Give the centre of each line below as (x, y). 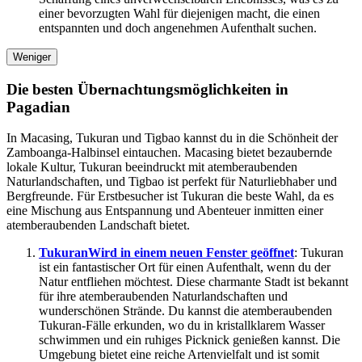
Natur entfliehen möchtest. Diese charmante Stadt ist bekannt (194, 282)
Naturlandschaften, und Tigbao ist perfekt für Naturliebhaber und (172, 182)
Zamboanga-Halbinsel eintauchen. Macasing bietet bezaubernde (169, 153)
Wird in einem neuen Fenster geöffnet (191, 253)
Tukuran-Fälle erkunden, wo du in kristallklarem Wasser (182, 326)
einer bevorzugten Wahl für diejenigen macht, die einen (179, 13)
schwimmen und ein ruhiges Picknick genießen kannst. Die (189, 340)
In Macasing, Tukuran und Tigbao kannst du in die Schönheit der (172, 138)
